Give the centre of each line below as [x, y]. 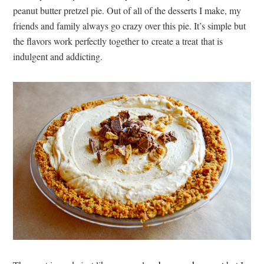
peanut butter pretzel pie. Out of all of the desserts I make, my [127, 10]
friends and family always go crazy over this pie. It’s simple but [130, 26]
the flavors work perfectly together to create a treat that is [118, 41]
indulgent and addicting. [58, 56]
